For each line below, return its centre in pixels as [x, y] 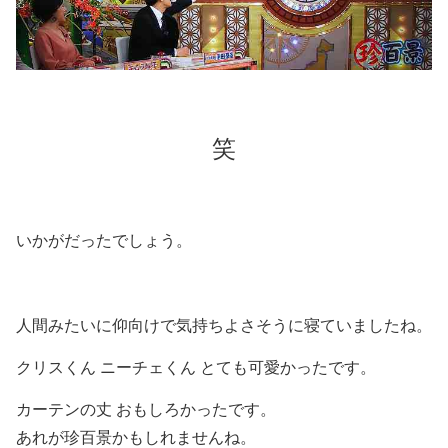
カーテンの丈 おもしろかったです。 [146, 410]
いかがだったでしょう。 [104, 240]
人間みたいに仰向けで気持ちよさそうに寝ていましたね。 [224, 325]
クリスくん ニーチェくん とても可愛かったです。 [196, 368]
